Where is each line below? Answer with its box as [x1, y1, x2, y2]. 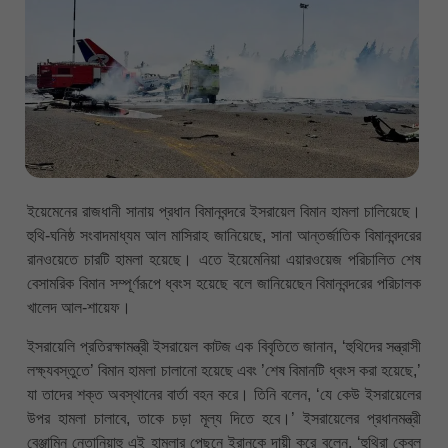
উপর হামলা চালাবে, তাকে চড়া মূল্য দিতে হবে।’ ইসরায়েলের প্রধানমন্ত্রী [27, 409, 421, 427]
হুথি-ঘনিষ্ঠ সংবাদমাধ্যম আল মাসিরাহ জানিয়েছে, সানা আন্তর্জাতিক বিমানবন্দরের [27, 227, 421, 245]
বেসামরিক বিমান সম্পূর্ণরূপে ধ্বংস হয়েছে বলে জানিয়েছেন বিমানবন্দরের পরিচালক [27, 275, 421, 293]
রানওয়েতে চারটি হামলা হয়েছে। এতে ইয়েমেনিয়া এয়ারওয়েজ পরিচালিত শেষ [27, 251, 421, 269]
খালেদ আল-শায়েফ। [27, 299, 131, 317]
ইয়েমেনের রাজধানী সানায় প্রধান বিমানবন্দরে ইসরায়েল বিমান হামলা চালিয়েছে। [27, 203, 421, 221]
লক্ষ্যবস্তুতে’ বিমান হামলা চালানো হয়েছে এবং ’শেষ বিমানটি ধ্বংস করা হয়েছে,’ [27, 361, 421, 379]
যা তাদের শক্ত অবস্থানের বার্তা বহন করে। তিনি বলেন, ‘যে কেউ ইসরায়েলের [27, 385, 421, 403]
